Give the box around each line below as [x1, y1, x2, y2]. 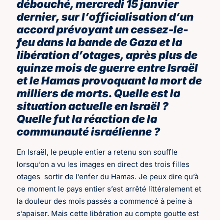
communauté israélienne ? [17, 125, 161, 138]
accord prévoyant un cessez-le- [17, 23, 189, 36]
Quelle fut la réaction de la [17, 112, 158, 126]
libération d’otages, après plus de [17, 49, 198, 62]
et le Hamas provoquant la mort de [17, 74, 202, 87]
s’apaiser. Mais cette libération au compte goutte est [17, 209, 199, 219]
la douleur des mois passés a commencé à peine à [17, 196, 192, 206]
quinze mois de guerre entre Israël [17, 61, 198, 75]
